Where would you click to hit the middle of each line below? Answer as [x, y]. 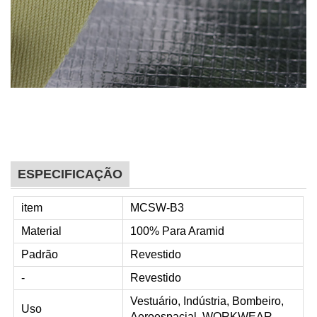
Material [41, 231]
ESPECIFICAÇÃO [70, 174]
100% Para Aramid [177, 231]
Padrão [40, 254]
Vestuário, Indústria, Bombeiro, [207, 301]
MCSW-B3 [157, 207]
